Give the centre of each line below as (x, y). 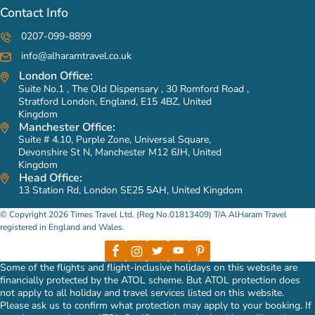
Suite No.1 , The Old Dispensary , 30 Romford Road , (134, 89)
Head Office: (49, 178)
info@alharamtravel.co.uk (75, 56)
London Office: (54, 76)
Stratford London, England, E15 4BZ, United (115, 101)
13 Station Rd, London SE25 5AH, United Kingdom (130, 190)
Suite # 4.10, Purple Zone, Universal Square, (115, 139)
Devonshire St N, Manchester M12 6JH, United (120, 152)
